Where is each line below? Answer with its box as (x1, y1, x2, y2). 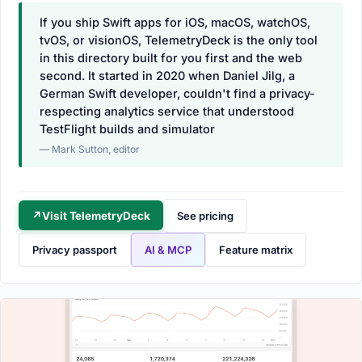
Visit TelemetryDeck (41, 208, 150, 222)
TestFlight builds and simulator (40, 121, 215, 136)
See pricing (176, 208, 234, 222)
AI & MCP (145, 242, 192, 256)
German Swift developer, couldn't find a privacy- (40, 86, 315, 100)
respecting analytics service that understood (40, 103, 294, 118)
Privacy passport (32, 242, 117, 256)
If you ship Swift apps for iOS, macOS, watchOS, (40, 15, 310, 29)
